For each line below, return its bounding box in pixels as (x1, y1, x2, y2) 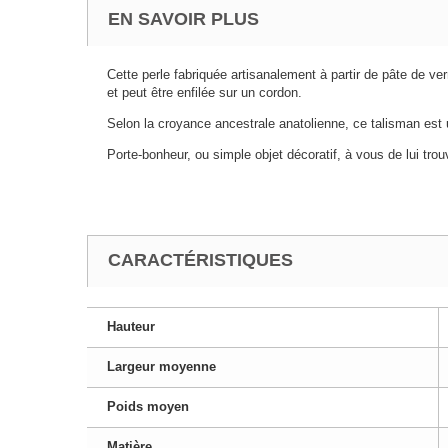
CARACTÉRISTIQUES (108, 250, 293, 270)
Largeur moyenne (107, 359, 216, 374)
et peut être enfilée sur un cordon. (107, 85, 302, 100)
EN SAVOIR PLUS (108, 9, 259, 29)
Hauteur (107, 319, 155, 334)
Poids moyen (107, 399, 189, 414)
